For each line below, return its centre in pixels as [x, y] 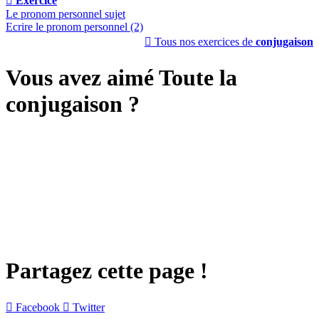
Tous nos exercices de [204, 42]
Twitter [89, 307]
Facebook [38, 307]
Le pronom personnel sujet [66, 14]
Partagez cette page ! [107, 270]
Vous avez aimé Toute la [121, 77]
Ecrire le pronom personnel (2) [74, 27]
